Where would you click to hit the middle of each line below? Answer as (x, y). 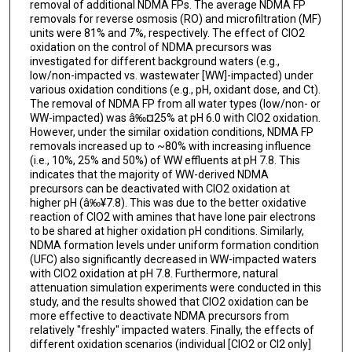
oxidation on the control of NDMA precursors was (150, 47)
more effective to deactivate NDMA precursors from (159, 315)
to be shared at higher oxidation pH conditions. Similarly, (167, 231)
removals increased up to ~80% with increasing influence (170, 146)
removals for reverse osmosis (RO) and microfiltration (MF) (175, 18)
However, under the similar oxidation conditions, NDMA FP (171, 132)
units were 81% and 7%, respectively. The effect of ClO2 (167, 33)
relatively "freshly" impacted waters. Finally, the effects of (172, 330)
